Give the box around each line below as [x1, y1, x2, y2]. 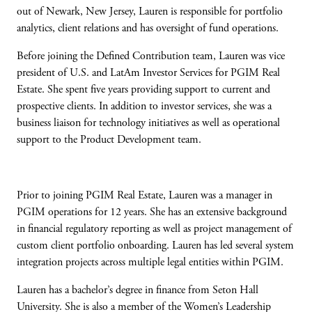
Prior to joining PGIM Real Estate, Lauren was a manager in [17, 190, 272, 201]
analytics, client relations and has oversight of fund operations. [17, 23, 279, 34]
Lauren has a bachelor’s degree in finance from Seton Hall [17, 285, 258, 296]
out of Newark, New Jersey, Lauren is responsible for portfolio [17, 6, 283, 17]
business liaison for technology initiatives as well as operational [17, 118, 280, 129]
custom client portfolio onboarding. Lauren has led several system [17, 240, 294, 251]
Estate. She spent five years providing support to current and [17, 84, 270, 95]
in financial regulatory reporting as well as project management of [17, 224, 292, 235]
